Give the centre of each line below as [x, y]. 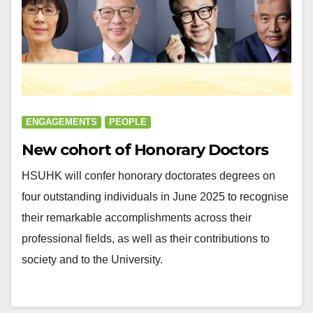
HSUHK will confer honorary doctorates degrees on [148, 175]
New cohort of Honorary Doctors [145, 150]
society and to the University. [92, 259]
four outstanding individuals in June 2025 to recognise [155, 196]
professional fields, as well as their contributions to [146, 238]
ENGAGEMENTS [61, 122]
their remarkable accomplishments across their [137, 217]
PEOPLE [128, 122]
